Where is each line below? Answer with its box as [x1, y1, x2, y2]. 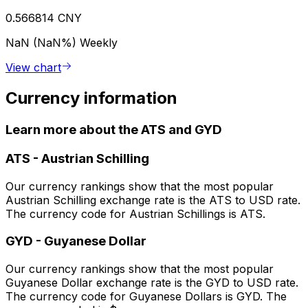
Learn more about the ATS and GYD [5, 122, 222, 138]
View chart [5, 60, 61, 75]
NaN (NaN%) [5, 36, 80, 50]
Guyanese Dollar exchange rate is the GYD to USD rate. [5, 276, 298, 290]
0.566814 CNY [5, 11, 82, 25]
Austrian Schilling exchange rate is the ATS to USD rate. [5, 192, 300, 207]
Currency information [5, 88, 177, 109]
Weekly [80, 36, 118, 50]
